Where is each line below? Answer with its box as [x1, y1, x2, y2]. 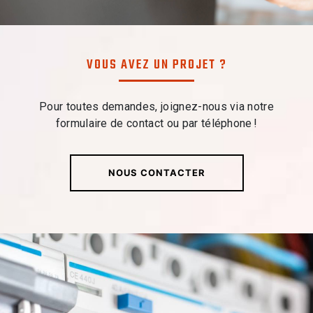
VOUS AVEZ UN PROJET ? [86, 54, 227, 76]
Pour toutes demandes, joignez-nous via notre [38, 99, 275, 113]
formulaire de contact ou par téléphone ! [55, 116, 258, 130]
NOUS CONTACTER [108, 166, 205, 178]
